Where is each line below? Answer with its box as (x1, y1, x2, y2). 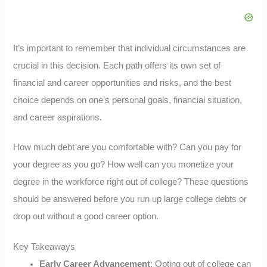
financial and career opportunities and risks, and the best (13, 77, 232, 88)
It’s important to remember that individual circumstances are (13, 43, 246, 53)
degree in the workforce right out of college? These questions (13, 177, 249, 187)
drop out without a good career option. (13, 212, 159, 222)
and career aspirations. (13, 112, 103, 122)
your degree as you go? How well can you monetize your (13, 160, 234, 170)
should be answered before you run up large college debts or (13, 194, 247, 204)
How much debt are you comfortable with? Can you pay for (13, 142, 242, 153)
